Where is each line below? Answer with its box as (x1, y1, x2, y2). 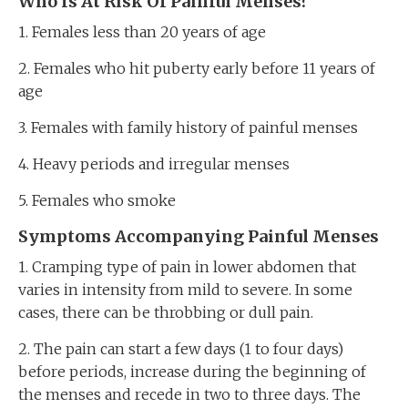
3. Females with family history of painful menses (18, 118, 358, 137)
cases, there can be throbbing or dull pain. (18, 303, 313, 321)
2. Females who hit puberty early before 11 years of (18, 59, 375, 77)
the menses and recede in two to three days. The (18, 385, 361, 403)
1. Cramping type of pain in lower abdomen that (18, 258, 356, 276)
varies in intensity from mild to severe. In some (18, 280, 352, 299)
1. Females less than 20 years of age (18, 23, 266, 41)
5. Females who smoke (18, 191, 176, 209)
